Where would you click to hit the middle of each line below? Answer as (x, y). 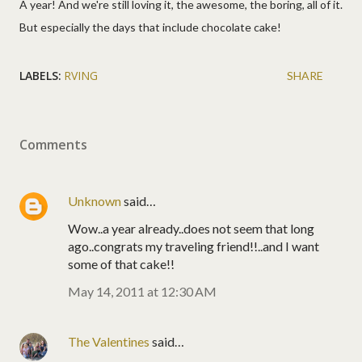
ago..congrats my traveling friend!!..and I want (194, 246)
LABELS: (40, 75)
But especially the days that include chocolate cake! (150, 27)
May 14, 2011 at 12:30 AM (142, 291)
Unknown (95, 200)
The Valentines (109, 341)
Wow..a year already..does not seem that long (191, 228)
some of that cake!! (121, 263)
